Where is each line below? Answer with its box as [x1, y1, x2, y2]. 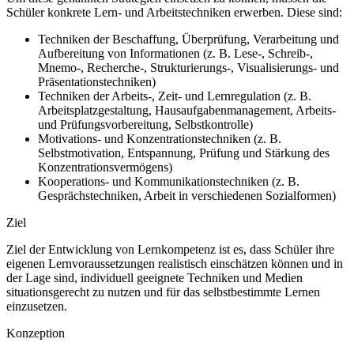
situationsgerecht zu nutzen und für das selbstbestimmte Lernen [6, 285, 320, 299]
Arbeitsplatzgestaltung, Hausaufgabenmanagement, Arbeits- [38, 104, 336, 118]
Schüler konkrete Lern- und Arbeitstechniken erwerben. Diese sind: [6, 6, 342, 20]
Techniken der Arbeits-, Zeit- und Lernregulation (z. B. [38, 89, 311, 104]
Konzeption [6, 326, 65, 341]
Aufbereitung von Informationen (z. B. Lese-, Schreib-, [38, 47, 313, 61]
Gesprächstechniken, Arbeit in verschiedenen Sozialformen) [38, 189, 336, 203]
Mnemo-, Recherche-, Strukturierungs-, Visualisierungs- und [38, 61, 339, 75]
